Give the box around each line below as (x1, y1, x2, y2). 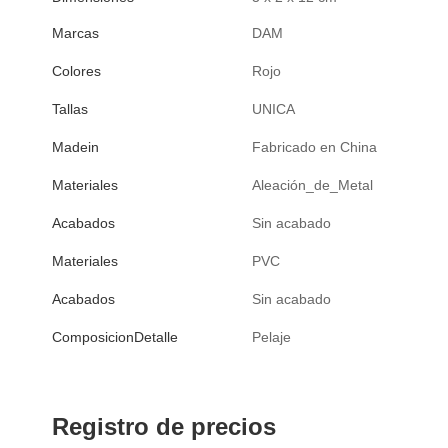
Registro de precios (52, 413, 276, 441)
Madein (52, 138, 99, 155)
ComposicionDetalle (52, 328, 178, 345)
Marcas (52, 24, 99, 41)
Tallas (52, 100, 88, 117)
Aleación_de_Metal (252, 177, 373, 194)
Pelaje (252, 329, 291, 346)
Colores (52, 62, 101, 79)
